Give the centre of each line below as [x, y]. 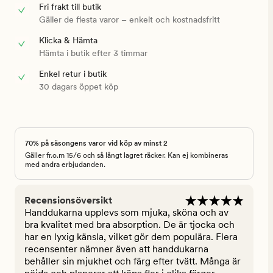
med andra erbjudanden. [65, 165]
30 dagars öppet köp [79, 87]
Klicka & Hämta [68, 41]
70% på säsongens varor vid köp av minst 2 [96, 144]
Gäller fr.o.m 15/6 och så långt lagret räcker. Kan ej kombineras [126, 156]
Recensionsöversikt [68, 200]
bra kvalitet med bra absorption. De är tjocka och [129, 225]
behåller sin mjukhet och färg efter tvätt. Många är [133, 261]
